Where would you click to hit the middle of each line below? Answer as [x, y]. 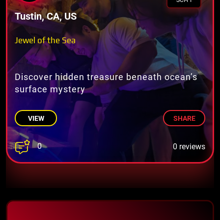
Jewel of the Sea [45, 40]
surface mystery [50, 89]
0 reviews [189, 146]
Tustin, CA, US [46, 16]
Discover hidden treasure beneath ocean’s [106, 77]
